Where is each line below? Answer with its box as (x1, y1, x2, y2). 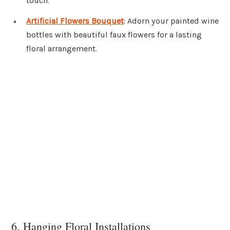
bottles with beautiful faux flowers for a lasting (26, 30, 202, 40)
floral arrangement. (26, 44, 97, 54)
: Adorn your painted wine (124, 16, 219, 26)
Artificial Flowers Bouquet (26, 16, 124, 26)
